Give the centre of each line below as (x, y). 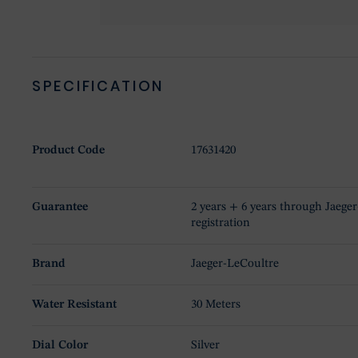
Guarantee (60, 208)
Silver (206, 346)
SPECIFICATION (98, 86)
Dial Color (60, 346)
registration (221, 224)
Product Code (68, 151)
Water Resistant (74, 305)
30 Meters (216, 305)
